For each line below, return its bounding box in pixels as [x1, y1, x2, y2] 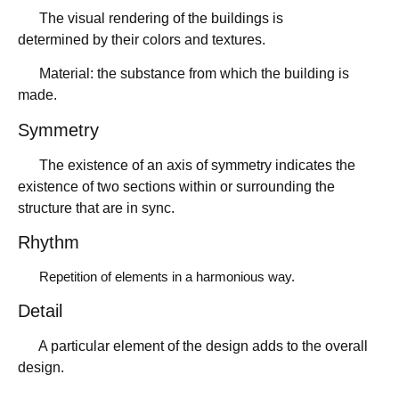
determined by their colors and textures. [18, 32, 283, 48]
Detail [18, 300, 62, 321]
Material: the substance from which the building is [18, 66, 349, 82]
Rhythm [18, 232, 79, 253]
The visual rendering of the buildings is [18, 11, 283, 27]
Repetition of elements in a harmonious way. [18, 269, 295, 285]
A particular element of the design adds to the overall [18, 338, 368, 354]
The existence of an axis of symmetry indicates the [18, 157, 355, 173]
